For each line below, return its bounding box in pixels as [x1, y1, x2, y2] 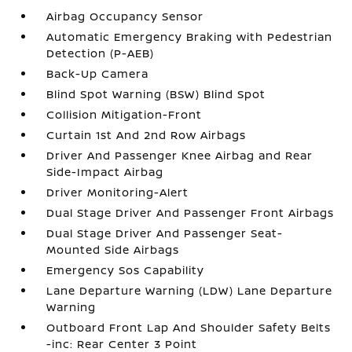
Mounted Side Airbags [46, 242, 180, 257]
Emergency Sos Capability [46, 262, 205, 277]
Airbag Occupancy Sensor [46, 9, 204, 24]
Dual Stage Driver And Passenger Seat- [46, 225, 284, 240]
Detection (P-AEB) [46, 46, 155, 60]
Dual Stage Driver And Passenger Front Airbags [46, 205, 335, 220]
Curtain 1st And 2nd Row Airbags [46, 127, 247, 142]
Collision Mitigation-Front [46, 107, 203, 122]
